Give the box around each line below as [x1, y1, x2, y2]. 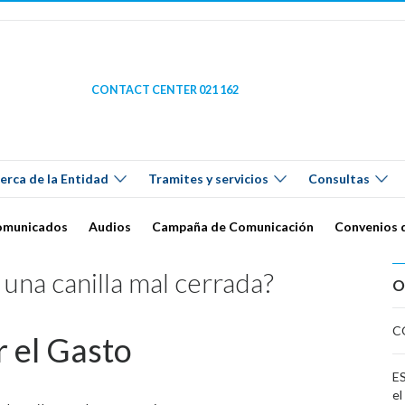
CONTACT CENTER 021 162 [91, 83, 240, 98]
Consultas [308, 171, 370, 187]
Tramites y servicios [148, 171, 268, 187]
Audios [89, 218, 131, 234]
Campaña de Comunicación [152, 218, 314, 234]
